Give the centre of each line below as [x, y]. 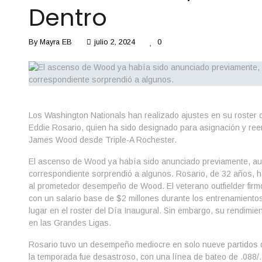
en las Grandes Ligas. [70, 223]
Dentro [68, 18]
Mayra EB [56, 42]
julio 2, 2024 [114, 42]
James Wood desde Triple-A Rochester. [102, 140]
